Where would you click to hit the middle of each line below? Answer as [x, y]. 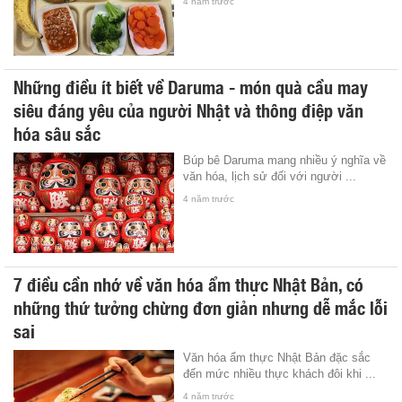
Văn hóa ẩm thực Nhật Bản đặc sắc [277, 357]
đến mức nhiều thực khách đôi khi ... [280, 373]
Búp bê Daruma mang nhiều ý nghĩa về [285, 160]
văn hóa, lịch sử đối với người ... [270, 176]
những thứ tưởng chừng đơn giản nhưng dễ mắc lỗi [201, 306]
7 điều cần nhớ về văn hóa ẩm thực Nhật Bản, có [188, 283]
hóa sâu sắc [57, 132]
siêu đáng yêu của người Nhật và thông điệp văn [188, 109]
